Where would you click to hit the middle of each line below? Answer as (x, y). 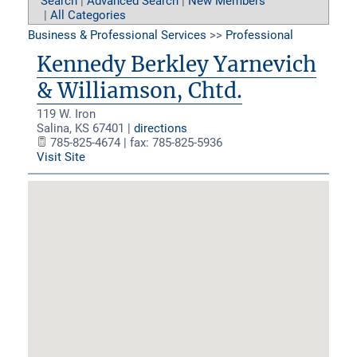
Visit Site (61, 157)
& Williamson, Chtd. (139, 90)
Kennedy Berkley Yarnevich (177, 64)
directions (161, 128)
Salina (53, 128)
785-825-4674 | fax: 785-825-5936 (135, 142)
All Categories (88, 15)
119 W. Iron (66, 114)
